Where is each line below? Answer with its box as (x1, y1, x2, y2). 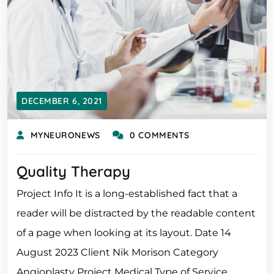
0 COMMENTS (130, 130, 190, 141)
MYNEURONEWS (30, 130, 100, 141)
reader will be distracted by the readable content (17, 207, 256, 219)
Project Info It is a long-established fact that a (17, 188, 237, 199)
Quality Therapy (17, 162, 130, 180)
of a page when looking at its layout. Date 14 (17, 227, 231, 239)
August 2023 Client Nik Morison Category (17, 246, 218, 258)
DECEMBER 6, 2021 (21, 95, 102, 106)
